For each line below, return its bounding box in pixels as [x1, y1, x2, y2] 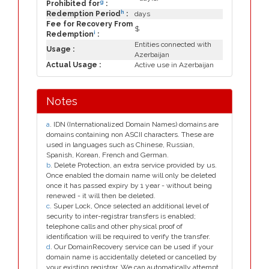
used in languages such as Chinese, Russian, [46, 141, 195, 149]
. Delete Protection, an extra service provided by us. [50, 161, 217, 169]
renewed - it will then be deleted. [46, 192, 156, 200]
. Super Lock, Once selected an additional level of [50, 202, 209, 210]
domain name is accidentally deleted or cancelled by [46, 253, 217, 261]
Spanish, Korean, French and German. [46, 151, 169, 159]
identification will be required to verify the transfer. [46, 232, 210, 241]
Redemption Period [46, 10, 121, 18]
